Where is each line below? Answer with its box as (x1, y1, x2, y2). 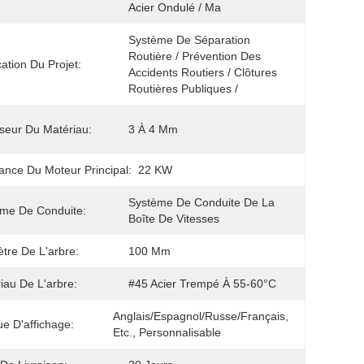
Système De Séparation (128, 33, 250, 46)
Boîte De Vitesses (128, 212, 219, 225)
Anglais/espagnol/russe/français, (113, 310, 288, 323)
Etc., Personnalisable (113, 326, 221, 339)
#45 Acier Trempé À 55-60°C (128, 277, 276, 290)
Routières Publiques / (128, 82, 241, 95)
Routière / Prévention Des (128, 50, 261, 63)
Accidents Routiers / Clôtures (128, 66, 277, 79)
